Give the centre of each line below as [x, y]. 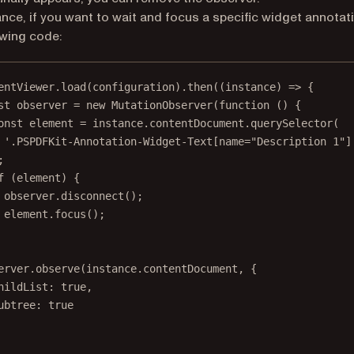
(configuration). [137, 87]
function [244, 105]
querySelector [292, 123]
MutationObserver [162, 105]
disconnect [92, 196]
